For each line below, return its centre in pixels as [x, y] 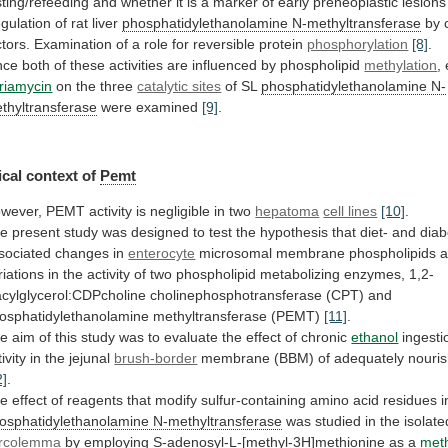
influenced [225, 64]
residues [410, 400]
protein [281, 43]
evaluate [191, 337]
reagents [95, 400]
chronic [324, 337]
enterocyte [162, 253]
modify [176, 400]
